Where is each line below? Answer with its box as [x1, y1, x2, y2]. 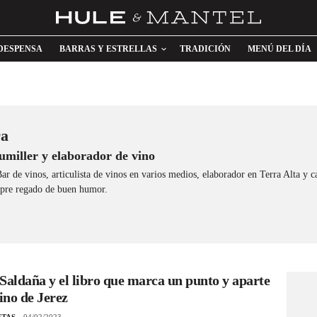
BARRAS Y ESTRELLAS [59, 44, 157, 54]
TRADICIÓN [180, 44, 231, 54]
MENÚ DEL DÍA [248, 44, 311, 54]
